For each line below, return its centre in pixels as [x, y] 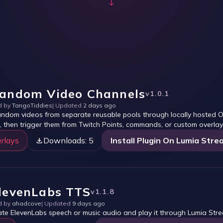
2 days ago [100, 105]
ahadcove [27, 203]
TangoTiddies [32, 105]
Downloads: [66, 140]
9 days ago [89, 203]
